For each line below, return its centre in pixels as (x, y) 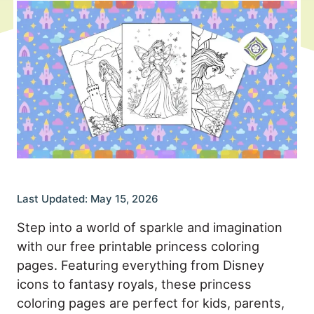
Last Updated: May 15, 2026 (88, 199)
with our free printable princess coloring (138, 246)
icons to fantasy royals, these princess (134, 284)
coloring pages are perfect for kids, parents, (151, 303)
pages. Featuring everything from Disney (141, 265)
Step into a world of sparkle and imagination (150, 227)
